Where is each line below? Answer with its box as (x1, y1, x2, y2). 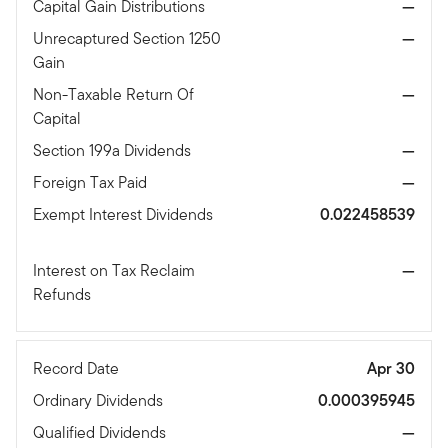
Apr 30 (367, 357, 415, 381)
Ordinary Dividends (33, 389, 167, 413)
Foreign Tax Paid (33, 171, 151, 195)
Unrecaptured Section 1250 (33, 27, 221, 51)
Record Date (33, 357, 123, 381)
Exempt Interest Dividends (33, 203, 213, 227)
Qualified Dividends (33, 421, 170, 445)
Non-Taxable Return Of (33, 83, 194, 107)
